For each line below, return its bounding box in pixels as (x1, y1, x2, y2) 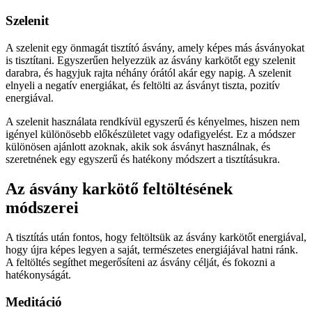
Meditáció (6, 294, 62, 309)
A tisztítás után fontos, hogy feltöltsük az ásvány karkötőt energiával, (6, 231, 306, 243)
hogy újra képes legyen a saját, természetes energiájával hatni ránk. (6, 243, 298, 256)
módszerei (6, 198, 79, 217)
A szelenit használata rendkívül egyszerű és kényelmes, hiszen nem (6, 116, 299, 128)
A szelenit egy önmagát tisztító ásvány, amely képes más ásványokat (6, 42, 304, 54)
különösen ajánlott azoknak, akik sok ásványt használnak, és (6, 141, 270, 153)
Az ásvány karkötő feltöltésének (6, 179, 233, 198)
